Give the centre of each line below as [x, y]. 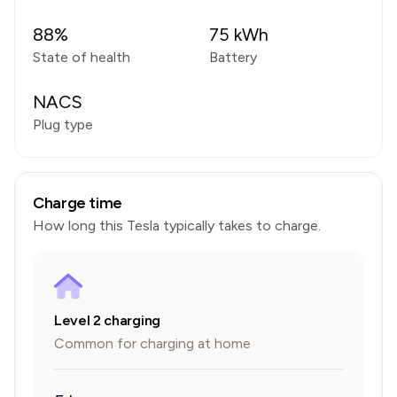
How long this [80, 226]
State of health [82, 57]
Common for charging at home [152, 343]
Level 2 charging [107, 320]
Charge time [78, 203]
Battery [233, 57]
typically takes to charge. [240, 226]
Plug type [63, 125]
